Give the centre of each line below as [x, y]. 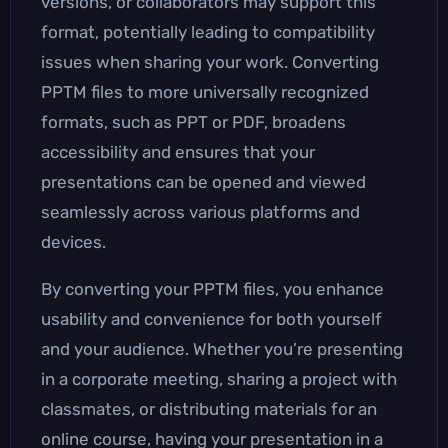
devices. [73, 241]
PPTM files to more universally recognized [205, 91]
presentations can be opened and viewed [203, 181]
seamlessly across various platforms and [200, 211]
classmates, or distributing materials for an [209, 408]
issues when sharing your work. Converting [210, 61]
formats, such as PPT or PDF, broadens [193, 121]
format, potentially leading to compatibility [208, 31]
